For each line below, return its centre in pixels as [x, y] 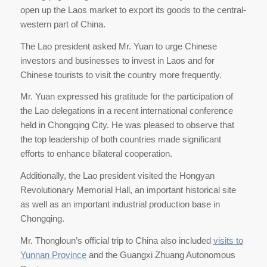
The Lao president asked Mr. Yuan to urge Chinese [118, 46]
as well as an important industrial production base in [120, 204]
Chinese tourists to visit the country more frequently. [121, 74]
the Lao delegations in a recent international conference [126, 111]
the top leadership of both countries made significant [120, 139]
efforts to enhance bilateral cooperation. [96, 154]
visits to [228, 240]
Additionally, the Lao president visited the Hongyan [117, 176]
